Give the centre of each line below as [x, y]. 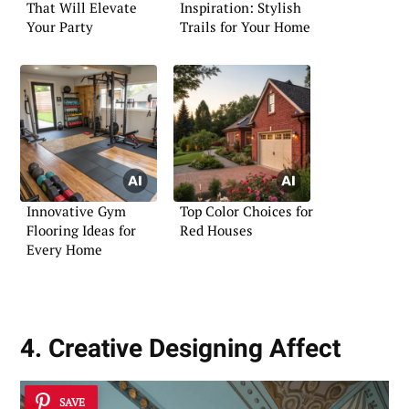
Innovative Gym [76, 211]
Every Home [64, 249]
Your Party [60, 27]
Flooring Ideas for [81, 230]
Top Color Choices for [246, 211]
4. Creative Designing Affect [180, 348]
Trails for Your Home [245, 27]
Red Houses [216, 230]
